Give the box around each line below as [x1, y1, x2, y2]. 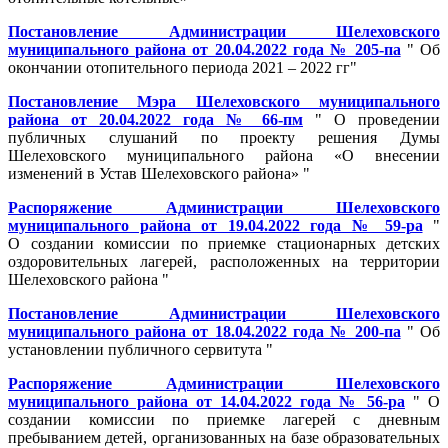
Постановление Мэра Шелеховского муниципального [8, 92, 440, 110]
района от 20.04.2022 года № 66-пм [8, 110, 303, 128]
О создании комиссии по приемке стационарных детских [8, 234, 440, 252]
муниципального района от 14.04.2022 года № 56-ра [8, 392, 405, 410]
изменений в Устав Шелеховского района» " [8, 164, 310, 182]
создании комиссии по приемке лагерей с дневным [8, 410, 440, 428]
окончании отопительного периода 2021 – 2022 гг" [8, 58, 357, 76]
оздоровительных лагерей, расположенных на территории [8, 252, 440, 270]
